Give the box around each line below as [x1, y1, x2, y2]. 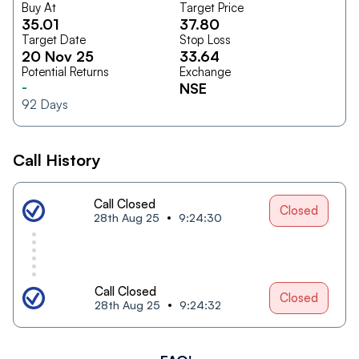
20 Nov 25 [22, 46, 94, 65]
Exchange [179, 63, 231, 79]
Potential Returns [22, 63, 109, 79]
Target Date [22, 31, 86, 47]
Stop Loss [179, 31, 231, 47]
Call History [13, 149, 101, 170]
